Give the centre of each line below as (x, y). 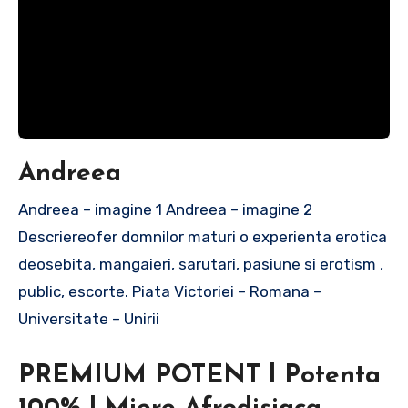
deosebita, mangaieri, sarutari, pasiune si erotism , (201, 265)
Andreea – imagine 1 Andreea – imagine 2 (170, 210)
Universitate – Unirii (89, 319)
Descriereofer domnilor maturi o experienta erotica (203, 237)
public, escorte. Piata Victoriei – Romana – (170, 292)
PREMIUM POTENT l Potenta (199, 377)
